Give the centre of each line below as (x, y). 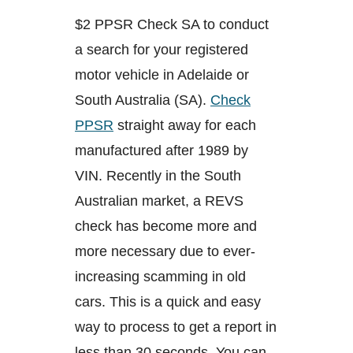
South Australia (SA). (143, 100)
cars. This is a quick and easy (168, 301)
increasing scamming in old (160, 276)
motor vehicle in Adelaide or (162, 74)
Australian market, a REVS (159, 201)
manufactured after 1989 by (162, 150)
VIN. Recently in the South (158, 175)
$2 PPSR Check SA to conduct (172, 24)
